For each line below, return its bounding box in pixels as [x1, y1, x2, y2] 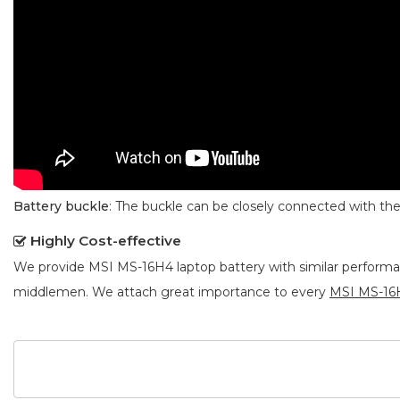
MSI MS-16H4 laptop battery [88, 258, 265, 275]
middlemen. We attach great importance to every [13, 283, 329, 300]
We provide [13, 258, 88, 275]
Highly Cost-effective [30, 231, 181, 249]
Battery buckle [13, 197, 109, 214]
